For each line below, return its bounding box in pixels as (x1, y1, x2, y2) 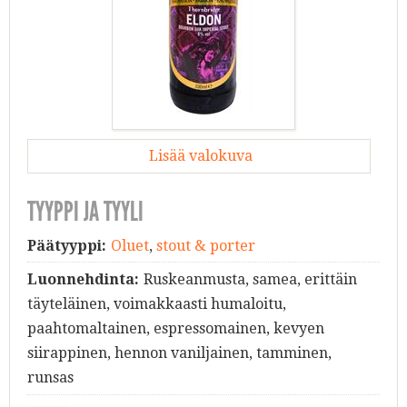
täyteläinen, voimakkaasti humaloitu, (27, 295, 286, 313)
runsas (27, 369, 74, 387)
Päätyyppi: (27, 236, 106, 254)
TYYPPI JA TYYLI (27, 194, 144, 228)
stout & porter (155, 236, 255, 254)
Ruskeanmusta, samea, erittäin (143, 271, 357, 289)
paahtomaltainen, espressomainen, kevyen (27, 320, 324, 338)
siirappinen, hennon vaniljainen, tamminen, (27, 344, 332, 362)
